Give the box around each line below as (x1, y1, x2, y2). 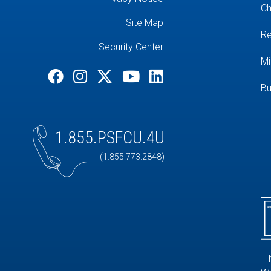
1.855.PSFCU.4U (55, 128, 165, 148)
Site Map (126, 17, 163, 28)
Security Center (99, 41, 163, 53)
